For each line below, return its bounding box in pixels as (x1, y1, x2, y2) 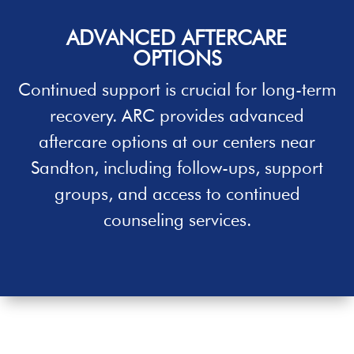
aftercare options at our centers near (39, 131, 315, 152)
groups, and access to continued (54, 183, 300, 204)
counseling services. (103, 209, 251, 230)
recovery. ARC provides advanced (50, 105, 304, 126)
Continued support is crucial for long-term (17, 79, 337, 100)
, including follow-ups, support (94, 157, 323, 178)
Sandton (31, 157, 94, 178)
